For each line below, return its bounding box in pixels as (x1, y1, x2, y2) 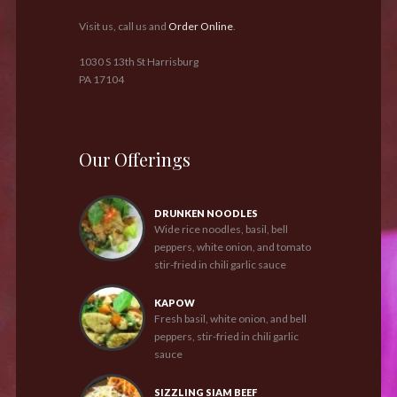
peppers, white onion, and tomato (154, 240, 311, 254)
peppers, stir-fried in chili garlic (154, 330, 299, 344)
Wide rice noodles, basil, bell (154, 222, 288, 237)
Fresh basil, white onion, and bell (154, 312, 307, 326)
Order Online (168, 19, 233, 34)
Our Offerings (79, 147, 191, 172)
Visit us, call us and (79, 19, 168, 34)
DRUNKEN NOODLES (154, 207, 258, 220)
